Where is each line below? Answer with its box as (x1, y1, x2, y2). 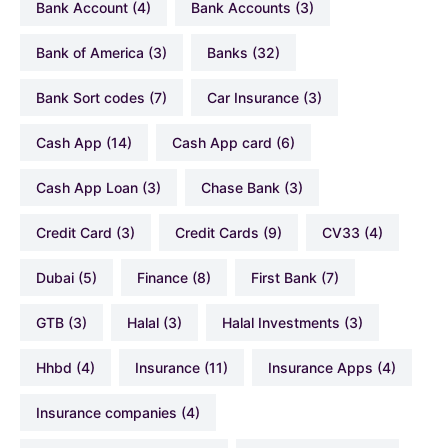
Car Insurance (217, 89, 299, 107)
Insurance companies (40, 404, 177, 422)
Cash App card (182, 134, 272, 152)
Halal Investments (232, 314, 340, 332)
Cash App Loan (46, 179, 138, 197)
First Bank (259, 269, 317, 287)
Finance (145, 269, 188, 287)
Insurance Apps (272, 359, 373, 377)
